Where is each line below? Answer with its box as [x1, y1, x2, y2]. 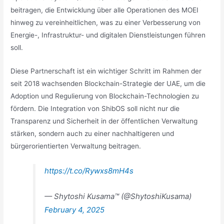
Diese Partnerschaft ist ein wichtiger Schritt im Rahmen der [10, 67, 202, 75]
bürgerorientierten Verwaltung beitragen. [10, 142, 143, 150]
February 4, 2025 [44, 204, 105, 214]
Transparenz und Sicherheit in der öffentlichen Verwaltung [10, 117, 198, 125]
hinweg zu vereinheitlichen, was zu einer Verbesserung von [10, 18, 201, 27]
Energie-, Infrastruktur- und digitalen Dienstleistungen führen [10, 31, 206, 39]
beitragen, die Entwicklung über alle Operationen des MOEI [10, 6, 199, 14]
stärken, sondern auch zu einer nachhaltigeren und [10, 129, 174, 138]
